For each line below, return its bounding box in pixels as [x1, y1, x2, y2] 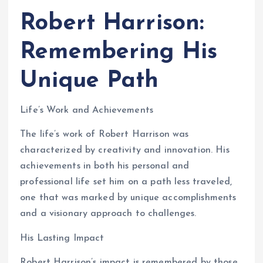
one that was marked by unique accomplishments [20, 193, 237, 203]
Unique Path [20, 69, 159, 93]
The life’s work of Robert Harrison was [20, 130, 189, 140]
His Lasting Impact [20, 233, 104, 243]
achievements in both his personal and [20, 161, 190, 171]
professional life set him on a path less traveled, [20, 177, 232, 187]
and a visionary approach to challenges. [20, 209, 197, 219]
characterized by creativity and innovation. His [20, 146, 230, 156]
